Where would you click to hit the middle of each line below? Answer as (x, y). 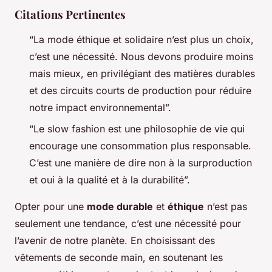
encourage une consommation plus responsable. (140, 145)
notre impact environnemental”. (100, 108)
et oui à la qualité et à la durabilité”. (110, 179)
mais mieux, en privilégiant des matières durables (142, 74)
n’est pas (226, 206)
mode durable (120, 206)
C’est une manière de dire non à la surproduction (141, 162)
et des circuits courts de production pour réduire (140, 91)
